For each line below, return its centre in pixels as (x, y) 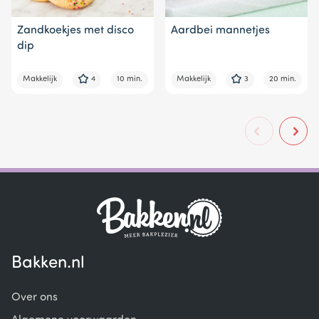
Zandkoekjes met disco (75, 30)
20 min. (283, 79)
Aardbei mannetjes (220, 30)
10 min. (130, 79)
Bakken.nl (48, 263)
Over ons (35, 298)
